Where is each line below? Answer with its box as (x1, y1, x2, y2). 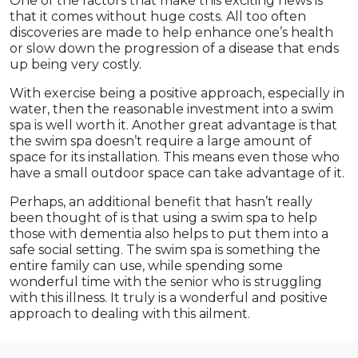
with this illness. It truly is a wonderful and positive (10, 290, 328, 305)
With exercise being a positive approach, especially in (10, 86, 344, 101)
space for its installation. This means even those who (10, 149, 340, 165)
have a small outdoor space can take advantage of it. (10, 165, 344, 181)
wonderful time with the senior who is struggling (10, 274, 322, 289)
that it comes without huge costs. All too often (10, 9, 306, 24)
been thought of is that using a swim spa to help (10, 210, 317, 225)
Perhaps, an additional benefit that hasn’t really (10, 194, 312, 209)
